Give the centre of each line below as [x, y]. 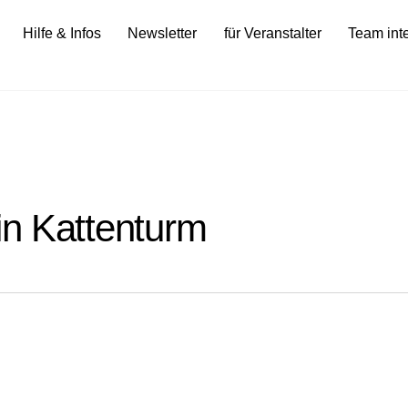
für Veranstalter [272, 33]
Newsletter [163, 33]
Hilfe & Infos [61, 33]
